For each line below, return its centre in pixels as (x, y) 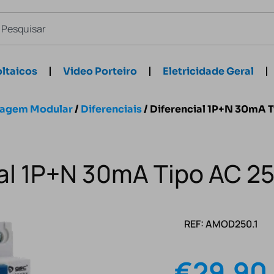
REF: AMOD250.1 (221, 224)
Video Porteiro (100, 71)
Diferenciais (111, 109)
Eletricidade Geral (208, 71)
